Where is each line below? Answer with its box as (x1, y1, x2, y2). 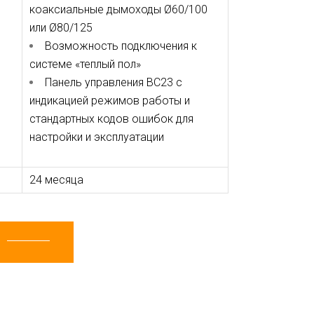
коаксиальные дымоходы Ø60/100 (29, 3, 207, 16)
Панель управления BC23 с (44, 76, 182, 89)
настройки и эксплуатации (29, 130, 164, 144)
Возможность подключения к (44, 39, 197, 53)
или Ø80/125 (29, 21, 93, 34)
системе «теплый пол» (29, 57, 141, 71)
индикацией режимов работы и (29, 94, 190, 107)
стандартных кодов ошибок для (29, 112, 193, 125)
